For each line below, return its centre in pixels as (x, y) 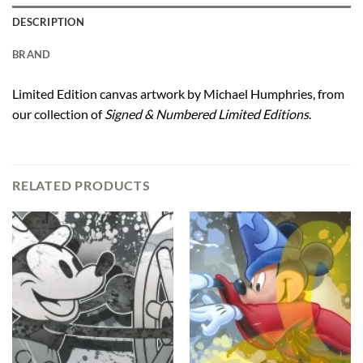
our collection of (58, 113)
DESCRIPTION (48, 21)
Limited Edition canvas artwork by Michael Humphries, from (178, 93)
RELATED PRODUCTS (81, 186)
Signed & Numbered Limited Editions (207, 113)
